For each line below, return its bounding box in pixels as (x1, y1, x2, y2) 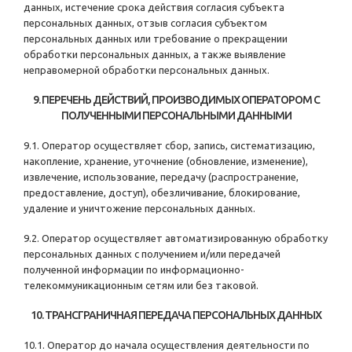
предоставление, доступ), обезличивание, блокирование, (24, 187, 300, 199)
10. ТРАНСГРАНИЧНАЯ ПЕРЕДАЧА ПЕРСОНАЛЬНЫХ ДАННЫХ (31, 309, 321, 322)
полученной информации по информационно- (24, 264, 244, 276)
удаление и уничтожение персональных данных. (24, 203, 255, 214)
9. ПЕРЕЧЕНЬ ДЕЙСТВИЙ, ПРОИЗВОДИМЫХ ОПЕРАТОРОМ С (32, 93, 320, 107)
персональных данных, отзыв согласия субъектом (24, 17, 267, 29)
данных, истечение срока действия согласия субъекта (24, 2, 284, 13)
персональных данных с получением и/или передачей (24, 248, 280, 260)
